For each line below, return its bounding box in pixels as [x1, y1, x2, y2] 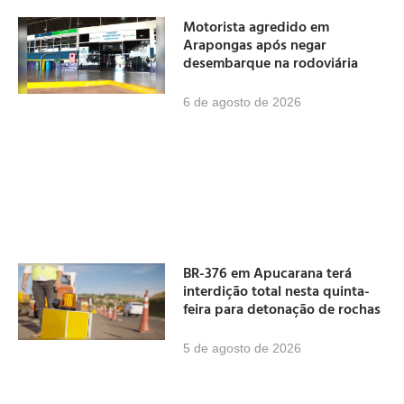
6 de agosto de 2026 [183, 94, 302, 109]
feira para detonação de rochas [183, 298, 381, 320]
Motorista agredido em [183, 14, 330, 37]
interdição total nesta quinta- [183, 280, 371, 302]
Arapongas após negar [183, 32, 327, 55]
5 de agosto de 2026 [183, 341, 302, 356]
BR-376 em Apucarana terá [183, 262, 353, 284]
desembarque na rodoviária [183, 50, 359, 73]
